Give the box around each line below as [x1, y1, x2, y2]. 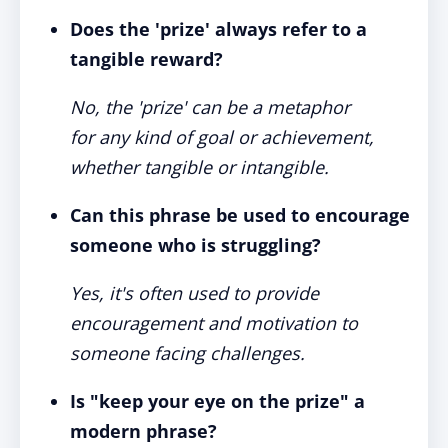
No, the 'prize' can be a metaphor [70, 95, 350, 119]
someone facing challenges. [70, 341, 305, 365]
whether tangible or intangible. [70, 155, 329, 179]
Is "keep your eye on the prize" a [70, 389, 365, 413]
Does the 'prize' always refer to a [70, 17, 367, 41]
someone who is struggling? [70, 233, 321, 257]
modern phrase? [70, 419, 217, 443]
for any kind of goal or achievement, [70, 125, 374, 149]
